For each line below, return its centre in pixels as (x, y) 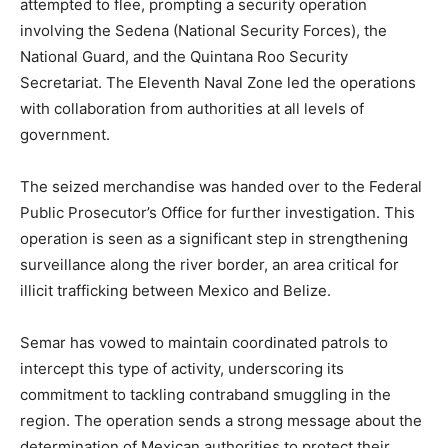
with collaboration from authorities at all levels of (192, 109)
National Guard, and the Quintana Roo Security (184, 57)
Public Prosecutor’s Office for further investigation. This (217, 213)
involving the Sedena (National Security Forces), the (203, 31)
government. (65, 135)
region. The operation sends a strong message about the (221, 421)
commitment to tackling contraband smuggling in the (205, 395)
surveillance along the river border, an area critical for (209, 265)
